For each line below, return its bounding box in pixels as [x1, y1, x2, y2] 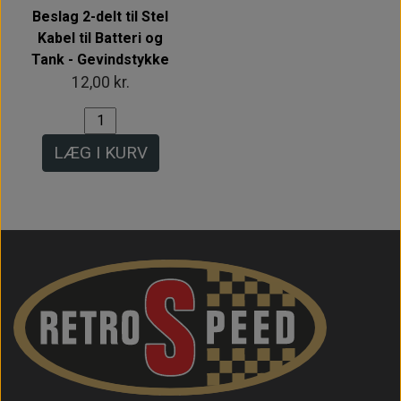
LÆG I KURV [53, 141, 148, 163]
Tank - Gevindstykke [31, 50, 169, 68]
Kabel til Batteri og [38, 29, 163, 47]
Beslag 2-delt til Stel [32, 7, 168, 25]
